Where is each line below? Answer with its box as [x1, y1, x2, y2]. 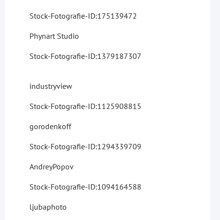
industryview [29, 81, 72, 91]
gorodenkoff [29, 121, 71, 131]
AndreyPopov [29, 161, 74, 171]
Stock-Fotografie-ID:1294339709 [29, 141, 141, 151]
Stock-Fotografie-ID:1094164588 [29, 181, 141, 192]
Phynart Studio [29, 30, 79, 41]
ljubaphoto [29, 201, 67, 212]
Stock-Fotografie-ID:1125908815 [29, 101, 141, 111]
